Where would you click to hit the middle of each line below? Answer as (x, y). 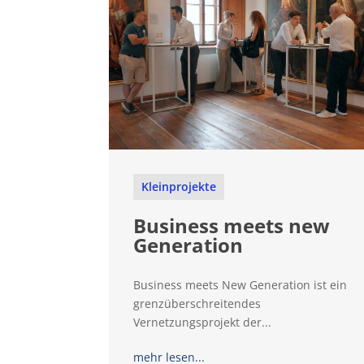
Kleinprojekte (179, 187)
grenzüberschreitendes (197, 304)
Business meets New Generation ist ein (240, 285)
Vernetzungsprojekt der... (203, 323)
